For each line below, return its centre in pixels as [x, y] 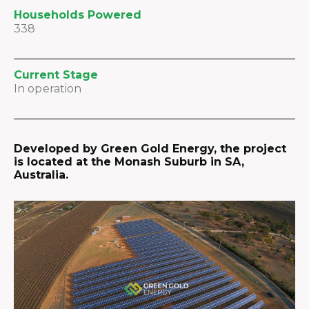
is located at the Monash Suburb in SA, [129, 162]
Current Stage [56, 75]
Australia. [41, 175]
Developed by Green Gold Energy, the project [150, 149]
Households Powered [78, 15]
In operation [48, 89]
